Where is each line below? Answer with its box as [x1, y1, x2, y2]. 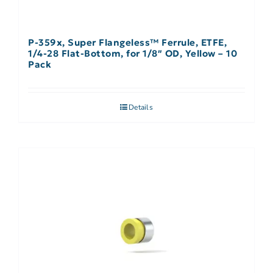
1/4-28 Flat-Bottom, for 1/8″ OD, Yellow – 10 [28, 47, 237, 59]
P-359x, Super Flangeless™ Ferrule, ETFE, [28, 36, 227, 48]
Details [129, 102, 153, 112]
